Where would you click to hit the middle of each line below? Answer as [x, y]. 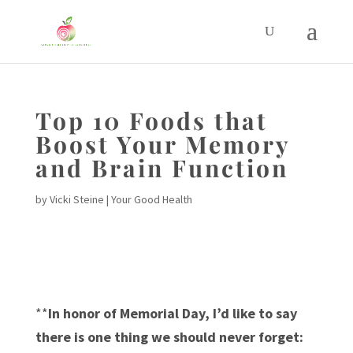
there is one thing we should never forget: [169, 337]
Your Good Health [151, 199]
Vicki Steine [76, 199]
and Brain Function [162, 168]
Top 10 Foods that [151, 121]
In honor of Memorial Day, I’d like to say [172, 313]
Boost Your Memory [162, 144]
